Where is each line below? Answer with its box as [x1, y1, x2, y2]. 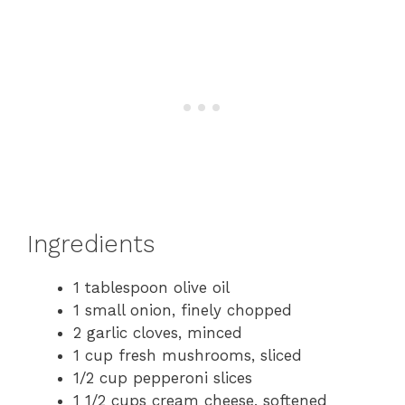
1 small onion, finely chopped [73, 300, 292, 319]
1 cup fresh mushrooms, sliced [73, 345, 302, 364]
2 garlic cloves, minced [73, 323, 242, 342]
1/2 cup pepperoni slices [73, 368, 252, 387]
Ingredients [27, 229, 155, 259]
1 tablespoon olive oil [73, 278, 230, 297]
